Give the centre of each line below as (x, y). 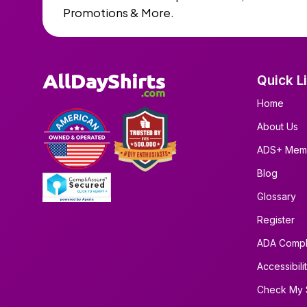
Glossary (276, 196)
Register (275, 220)
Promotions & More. (119, 12)
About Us (277, 126)
